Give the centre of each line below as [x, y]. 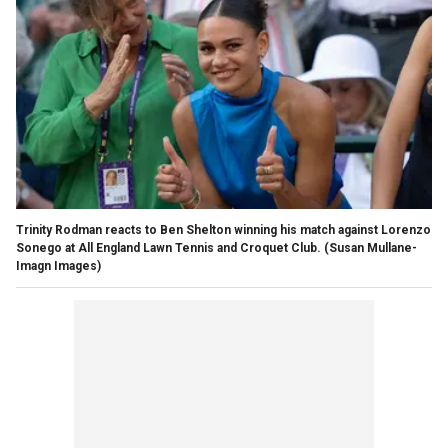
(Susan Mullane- [370, 247]
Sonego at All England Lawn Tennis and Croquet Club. [168, 247]
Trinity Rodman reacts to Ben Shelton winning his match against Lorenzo [223, 229]
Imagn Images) [58, 265]
